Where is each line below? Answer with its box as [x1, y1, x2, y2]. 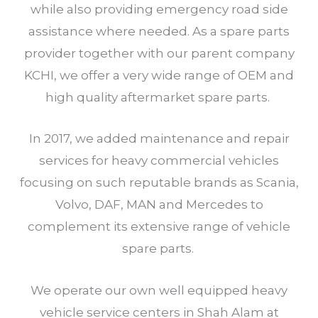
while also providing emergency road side [30, 2, 288, 17]
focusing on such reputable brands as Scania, [19, 175, 299, 190]
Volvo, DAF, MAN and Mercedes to [55, 197, 263, 212]
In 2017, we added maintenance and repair [28, 131, 290, 146]
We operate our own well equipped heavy [31, 283, 287, 297]
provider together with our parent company [23, 46, 295, 61]
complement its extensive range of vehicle [28, 219, 290, 234]
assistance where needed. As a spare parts [28, 24, 290, 39]
